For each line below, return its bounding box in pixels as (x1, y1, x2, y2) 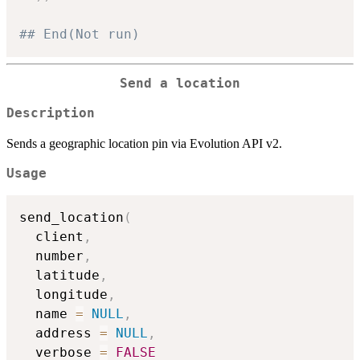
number (19, 247, 84, 264)
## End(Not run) (19, 27, 140, 43)
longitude (19, 286, 108, 302)
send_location (19, 209, 124, 225)
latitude (19, 267, 100, 283)
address (19, 325, 100, 341)
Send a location (120, 76, 240, 92)
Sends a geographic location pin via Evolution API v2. (6, 137, 282, 151)
